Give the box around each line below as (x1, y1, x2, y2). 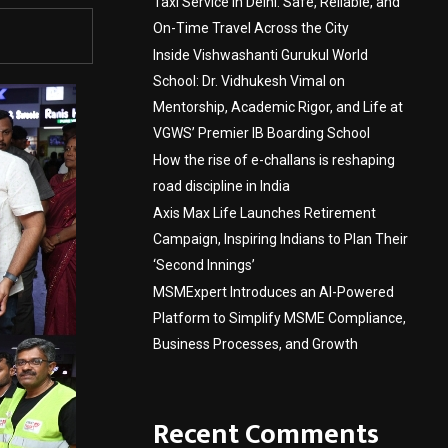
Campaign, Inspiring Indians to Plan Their (153, 231, 408, 247)
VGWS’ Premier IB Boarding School (153, 125, 370, 141)
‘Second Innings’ (153, 257, 255, 273)
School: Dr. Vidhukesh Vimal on (153, 73, 345, 89)
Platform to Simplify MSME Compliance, (153, 310, 406, 326)
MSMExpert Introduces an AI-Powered (153, 284, 394, 300)
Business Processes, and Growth (153, 336, 358, 352)
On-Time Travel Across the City (153, 20, 349, 36)
